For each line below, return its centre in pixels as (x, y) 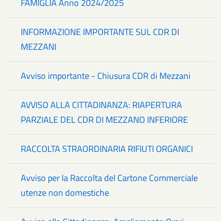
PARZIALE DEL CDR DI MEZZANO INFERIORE (104, 120)
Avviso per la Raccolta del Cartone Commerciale (109, 178)
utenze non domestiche (65, 193)
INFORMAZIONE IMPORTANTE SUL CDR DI (100, 32)
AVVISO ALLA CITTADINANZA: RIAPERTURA (101, 105)
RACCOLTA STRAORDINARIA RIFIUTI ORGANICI (107, 149)
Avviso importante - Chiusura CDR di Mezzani (106, 76)
